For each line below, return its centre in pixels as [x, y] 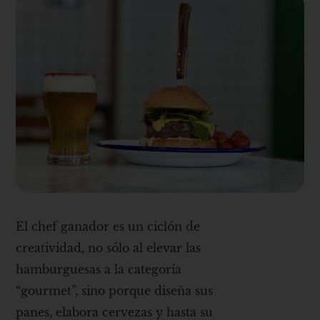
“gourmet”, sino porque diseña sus [115, 291]
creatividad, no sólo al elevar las [109, 248]
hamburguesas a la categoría [99, 270]
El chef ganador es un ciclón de [108, 227]
